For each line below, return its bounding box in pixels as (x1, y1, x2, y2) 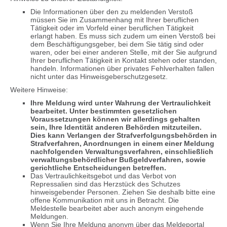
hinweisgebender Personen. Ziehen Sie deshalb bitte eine (30, 188, 215, 196)
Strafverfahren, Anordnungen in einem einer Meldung (30, 139, 214, 147)
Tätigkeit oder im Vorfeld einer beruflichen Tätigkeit (30, 24, 194, 32)
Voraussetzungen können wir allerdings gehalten (30, 115, 200, 123)
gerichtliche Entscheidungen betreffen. (30, 164, 166, 172)
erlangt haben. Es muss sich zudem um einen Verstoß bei (30, 32, 215, 40)
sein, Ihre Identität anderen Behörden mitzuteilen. (30, 123, 202, 131)
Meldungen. (30, 212, 68, 220)
